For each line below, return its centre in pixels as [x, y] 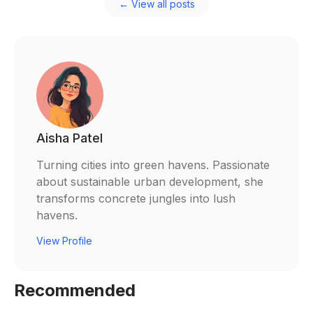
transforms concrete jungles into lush [136, 199]
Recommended [75, 291]
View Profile [64, 241]
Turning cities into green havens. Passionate [153, 165]
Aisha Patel [70, 138]
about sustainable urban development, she [150, 182]
